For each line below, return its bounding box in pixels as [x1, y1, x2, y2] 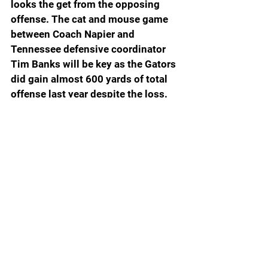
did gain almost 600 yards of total [11, 72, 170, 85]
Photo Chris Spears [59, 242, 132, 252]
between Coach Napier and [11, 28, 137, 40]
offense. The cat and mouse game [11, 13, 170, 25]
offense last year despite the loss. [11, 87, 172, 100]
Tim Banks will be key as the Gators [11, 57, 178, 70]
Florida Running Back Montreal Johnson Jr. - [11, 227, 181, 237]
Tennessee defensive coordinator [11, 42, 168, 55]
